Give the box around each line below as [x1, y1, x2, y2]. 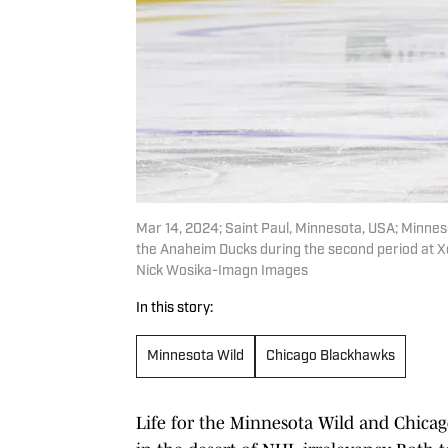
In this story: [136, 300, 213, 316]
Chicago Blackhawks [266, 348, 395, 364]
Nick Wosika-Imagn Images [136, 263, 308, 279]
